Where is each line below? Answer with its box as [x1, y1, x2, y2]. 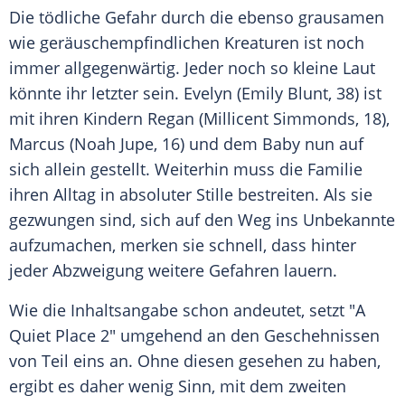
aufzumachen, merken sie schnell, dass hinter [9, 234, 356, 257]
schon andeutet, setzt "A [178, 299, 365, 322]
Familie [307, 158, 363, 181]
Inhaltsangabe [71, 299, 178, 322]
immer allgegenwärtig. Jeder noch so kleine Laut [9, 57, 375, 80]
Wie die [9, 299, 71, 322]
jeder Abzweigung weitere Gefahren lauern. [9, 259, 337, 282]
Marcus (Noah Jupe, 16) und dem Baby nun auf [9, 133, 363, 155]
